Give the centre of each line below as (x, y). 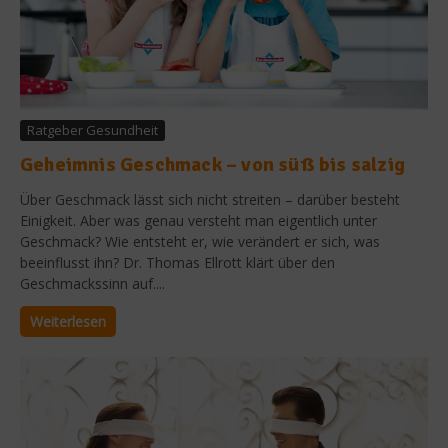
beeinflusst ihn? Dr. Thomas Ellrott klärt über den (177, 262)
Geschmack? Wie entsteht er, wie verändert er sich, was (200, 241)
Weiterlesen (68, 321)
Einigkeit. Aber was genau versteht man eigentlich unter (198, 220)
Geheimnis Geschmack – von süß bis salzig (212, 164)
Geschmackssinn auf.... (92, 283)
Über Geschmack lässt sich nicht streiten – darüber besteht (210, 199)
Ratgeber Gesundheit (92, 129)
